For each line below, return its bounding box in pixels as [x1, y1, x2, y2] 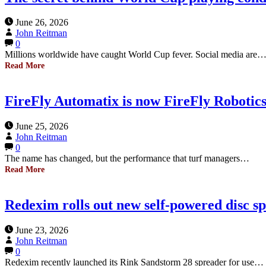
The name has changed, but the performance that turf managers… [5, 153, 249, 164]
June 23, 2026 [15, 225, 68, 236]
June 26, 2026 [15, 17, 68, 28]
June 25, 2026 [15, 121, 68, 132]
